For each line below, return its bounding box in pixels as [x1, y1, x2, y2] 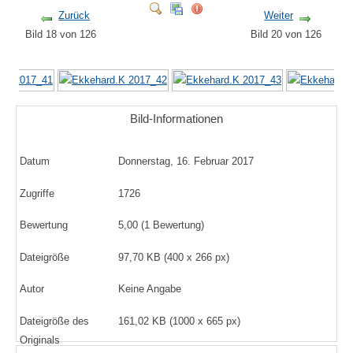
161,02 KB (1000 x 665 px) [118, 315, 241, 328]
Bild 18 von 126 [25, 28, 103, 41]
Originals [19, 334, 60, 347]
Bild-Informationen [130, 112, 223, 126]
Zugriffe [19, 187, 54, 199]
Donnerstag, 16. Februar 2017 [118, 155, 255, 168]
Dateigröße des [19, 315, 89, 328]
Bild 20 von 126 [250, 28, 328, 41]
